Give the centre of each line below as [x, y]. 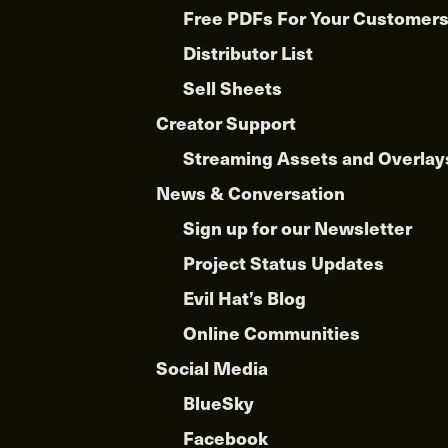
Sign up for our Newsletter [297, 228]
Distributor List [248, 53]
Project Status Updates [283, 263]
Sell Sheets [232, 88]
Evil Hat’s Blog [244, 298]
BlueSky [218, 403]
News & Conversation [250, 193]
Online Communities [271, 333]
